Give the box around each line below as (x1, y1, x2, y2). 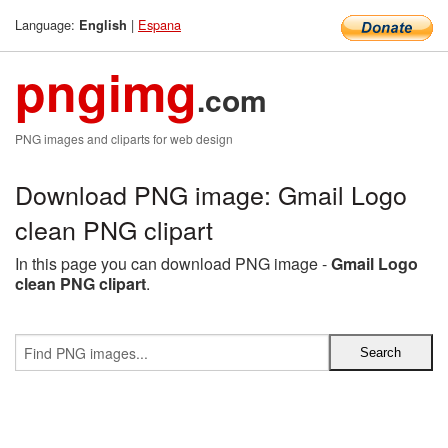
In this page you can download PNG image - (15, 252, 331, 275)
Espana (138, 15, 181, 34)
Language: (15, 15, 79, 34)
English (79, 16, 127, 34)
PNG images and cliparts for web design (15, 130, 233, 147)
